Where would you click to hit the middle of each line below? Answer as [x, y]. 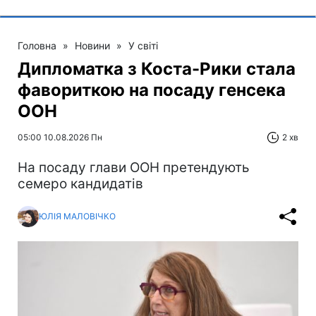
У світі [143, 45]
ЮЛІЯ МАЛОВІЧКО [77, 217]
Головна [37, 45]
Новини [92, 45]
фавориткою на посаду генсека [152, 90]
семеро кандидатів [80, 183]
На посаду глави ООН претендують [134, 167]
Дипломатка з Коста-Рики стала [157, 68]
